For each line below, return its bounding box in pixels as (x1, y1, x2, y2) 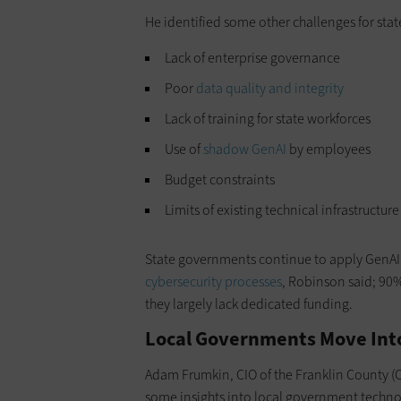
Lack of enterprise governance (165, 48, 340, 68)
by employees (286, 140, 371, 159)
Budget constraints (165, 170, 275, 190)
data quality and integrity (196, 79, 344, 98)
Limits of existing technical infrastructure (165, 200, 399, 220)
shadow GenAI (203, 140, 286, 159)
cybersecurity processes (145, 272, 282, 292)
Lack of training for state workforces (165, 109, 371, 129)
